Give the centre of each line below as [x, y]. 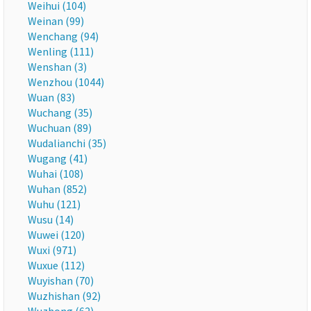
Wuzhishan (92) [64, 296]
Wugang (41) [58, 158]
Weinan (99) [56, 21]
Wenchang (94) [63, 36]
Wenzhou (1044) [66, 82]
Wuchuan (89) [60, 128]
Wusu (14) [51, 219]
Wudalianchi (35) [67, 143]
